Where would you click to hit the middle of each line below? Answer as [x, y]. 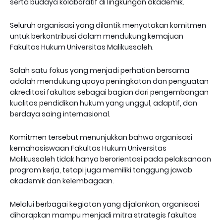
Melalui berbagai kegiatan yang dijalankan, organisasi [105, 204]
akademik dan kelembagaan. [63, 181]
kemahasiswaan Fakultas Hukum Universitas [88, 148]
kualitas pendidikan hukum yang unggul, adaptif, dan [104, 103]
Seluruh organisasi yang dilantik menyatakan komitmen [108, 25]
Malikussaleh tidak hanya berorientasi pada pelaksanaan [111, 159]
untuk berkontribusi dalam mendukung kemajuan [97, 36]
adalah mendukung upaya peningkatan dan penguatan [109, 81]
